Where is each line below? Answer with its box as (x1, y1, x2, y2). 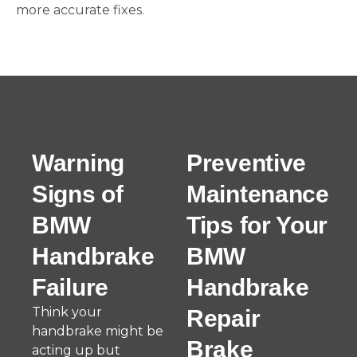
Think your (32, 304, 102, 320)
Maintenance (186, 181, 329, 207)
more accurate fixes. (16, 2, 144, 18)
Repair (186, 305, 261, 331)
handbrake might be (32, 324, 163, 339)
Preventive (186, 150, 306, 176)
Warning (32, 150, 124, 176)
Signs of (32, 181, 124, 207)
